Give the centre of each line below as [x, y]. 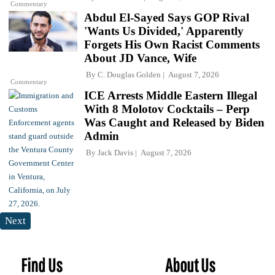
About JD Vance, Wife [140, 58]
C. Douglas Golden [129, 75]
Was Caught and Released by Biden [174, 123]
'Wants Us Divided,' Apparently [164, 31]
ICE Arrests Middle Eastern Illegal [171, 96]
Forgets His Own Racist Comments [172, 45]
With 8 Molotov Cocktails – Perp [167, 109]
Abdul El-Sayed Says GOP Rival [167, 18]
